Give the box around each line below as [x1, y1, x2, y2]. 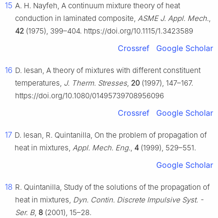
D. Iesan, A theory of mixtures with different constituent [15, 66, 200, 75]
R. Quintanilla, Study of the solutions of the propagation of [15, 182, 210, 192]
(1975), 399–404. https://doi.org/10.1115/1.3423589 [24, 26, 193, 36]
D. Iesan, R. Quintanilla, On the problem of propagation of [15, 130, 207, 140]
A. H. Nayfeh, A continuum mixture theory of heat [15, 1, 180, 11]
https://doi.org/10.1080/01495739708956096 [15, 91, 164, 101]
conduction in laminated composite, [15, 14, 138, 23]
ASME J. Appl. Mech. [138, 14, 209, 23]
